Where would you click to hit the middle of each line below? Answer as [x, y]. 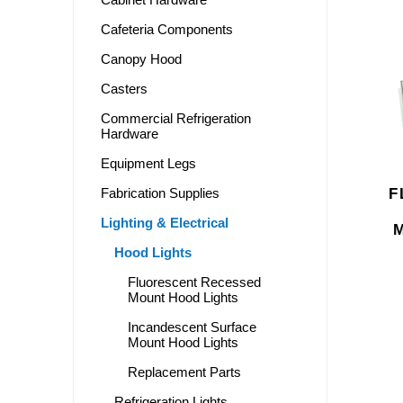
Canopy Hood [141, 58]
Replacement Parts [184, 372]
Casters [124, 88]
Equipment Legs [148, 163]
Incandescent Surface [192, 327]
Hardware [129, 133]
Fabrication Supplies [160, 193]
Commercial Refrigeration [175, 118]
